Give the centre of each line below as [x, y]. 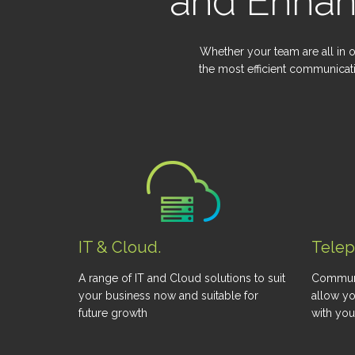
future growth [113, 313]
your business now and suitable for [168, 296]
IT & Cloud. [120, 247]
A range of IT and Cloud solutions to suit [182, 278]
